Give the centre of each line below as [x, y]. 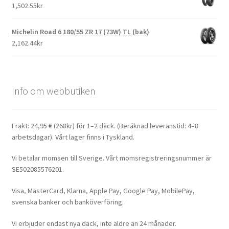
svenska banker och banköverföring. [67, 202]
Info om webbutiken [53, 91]
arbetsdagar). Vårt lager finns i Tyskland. [73, 137]
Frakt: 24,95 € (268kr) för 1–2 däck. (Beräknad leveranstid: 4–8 [105, 125]
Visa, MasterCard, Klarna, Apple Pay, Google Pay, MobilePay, [103, 191]
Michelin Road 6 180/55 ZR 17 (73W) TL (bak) [80, 32]
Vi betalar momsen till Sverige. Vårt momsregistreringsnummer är [111, 158]
